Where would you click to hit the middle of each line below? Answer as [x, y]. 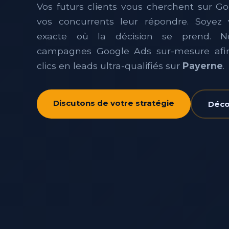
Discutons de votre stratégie [114, 103]
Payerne [203, 65]
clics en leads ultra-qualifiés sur [110, 65]
